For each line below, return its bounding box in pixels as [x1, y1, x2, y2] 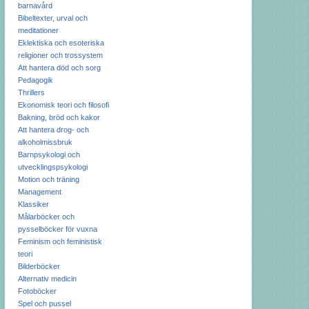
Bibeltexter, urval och [17, 14, 88, 22]
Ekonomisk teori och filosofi [17, 101, 109, 109]
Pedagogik [17, 76, 53, 84]
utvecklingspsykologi [17, 163, 88, 171]
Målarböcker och [17, 212, 74, 221]
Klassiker [17, 200, 49, 208]
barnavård [17, 1, 52, 10]
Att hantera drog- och [17, 126, 89, 134]
